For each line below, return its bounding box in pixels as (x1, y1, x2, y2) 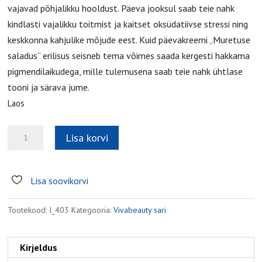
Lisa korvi (65, 130, 108, 144)
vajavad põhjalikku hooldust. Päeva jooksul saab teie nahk (8, 2, 235, 15)
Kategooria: (71, 205, 114, 216)
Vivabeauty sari (113, 205, 167, 216)
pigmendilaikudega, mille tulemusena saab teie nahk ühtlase (8, 65, 243, 78)
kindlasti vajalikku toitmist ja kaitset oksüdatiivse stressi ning (8, 18, 249, 30)
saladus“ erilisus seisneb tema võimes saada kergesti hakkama (8, 50, 250, 62)
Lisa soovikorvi (30, 175, 88, 187)
